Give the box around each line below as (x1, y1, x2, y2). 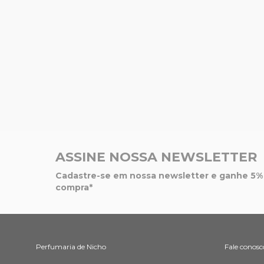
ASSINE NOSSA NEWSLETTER (55, 149, 257, 166)
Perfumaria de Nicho (35, 242, 106, 251)
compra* (55, 182, 93, 193)
